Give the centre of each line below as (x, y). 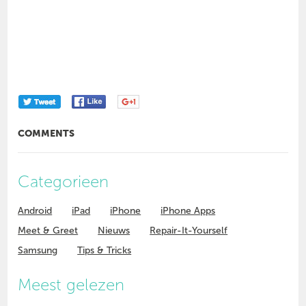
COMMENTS (46, 134)
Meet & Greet (48, 231)
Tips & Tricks (105, 251)
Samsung (38, 251)
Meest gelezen (71, 285)
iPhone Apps (188, 211)
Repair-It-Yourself (189, 231)
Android (35, 211)
